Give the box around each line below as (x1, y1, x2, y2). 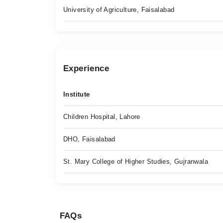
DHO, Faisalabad (63, 135, 115, 143)
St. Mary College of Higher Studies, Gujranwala (63, 158, 208, 165)
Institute (63, 91, 90, 98)
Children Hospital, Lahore (63, 113, 140, 120)
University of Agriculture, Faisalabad (63, 6, 175, 13)
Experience (63, 64, 109, 73)
